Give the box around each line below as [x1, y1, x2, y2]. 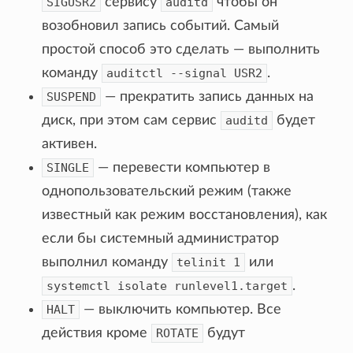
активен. [42, 136, 98, 151]
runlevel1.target [174, 278, 288, 293]
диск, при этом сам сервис [42, 113, 221, 128]
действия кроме [42, 325, 152, 340]
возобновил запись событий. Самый [42, 18, 280, 33]
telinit [176, 255, 227, 269]
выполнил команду [42, 255, 173, 269]
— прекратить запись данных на [101, 89, 314, 104]
